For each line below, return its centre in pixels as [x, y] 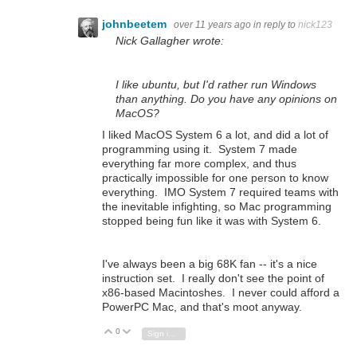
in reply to [276, 25]
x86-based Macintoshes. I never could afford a [221, 292]
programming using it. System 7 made [200, 149]
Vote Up [135, 331]
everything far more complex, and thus [199, 163]
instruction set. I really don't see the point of [213, 278]
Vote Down [159, 331]
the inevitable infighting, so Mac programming [217, 206]
